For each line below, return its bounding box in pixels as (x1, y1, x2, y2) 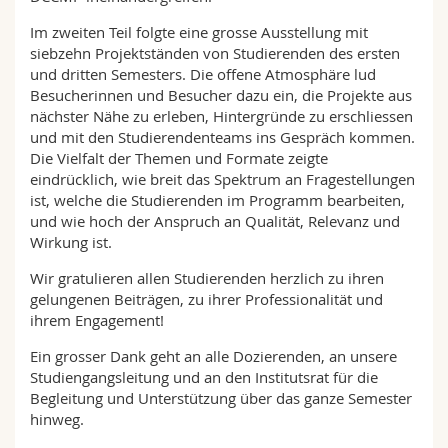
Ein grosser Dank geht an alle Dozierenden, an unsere (30, 346, 397, 366)
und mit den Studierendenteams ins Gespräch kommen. (30, 127, 415, 147)
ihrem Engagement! (30, 310, 172, 330)
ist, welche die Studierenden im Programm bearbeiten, (30, 190, 405, 210)
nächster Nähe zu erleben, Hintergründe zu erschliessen (30, 106, 413, 126)
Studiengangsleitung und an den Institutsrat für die (30, 367, 378, 387)
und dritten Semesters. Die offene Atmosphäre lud (30, 64, 376, 84)
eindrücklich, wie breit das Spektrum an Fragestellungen (30, 169, 415, 189)
